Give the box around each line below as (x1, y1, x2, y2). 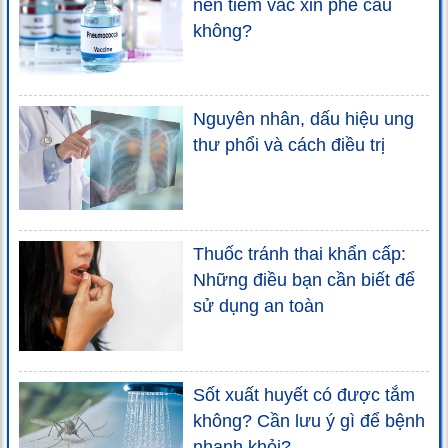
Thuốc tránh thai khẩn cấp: (193, 244, 406, 265)
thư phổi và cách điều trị (193, 134, 385, 155)
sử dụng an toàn (193, 296, 324, 317)
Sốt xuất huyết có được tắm (193, 384, 415, 405)
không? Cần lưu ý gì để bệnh (193, 410, 425, 431)
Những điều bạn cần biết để (193, 270, 415, 291)
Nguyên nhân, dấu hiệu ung (193, 108, 414, 129)
